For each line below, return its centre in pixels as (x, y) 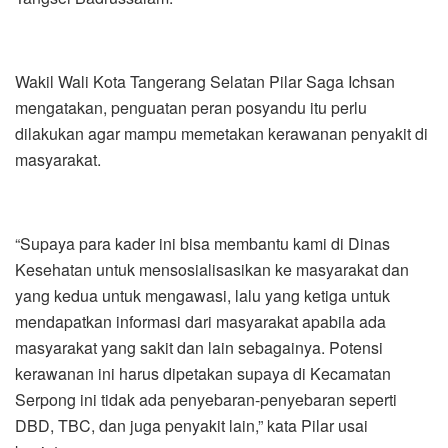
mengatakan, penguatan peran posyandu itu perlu (191, 107)
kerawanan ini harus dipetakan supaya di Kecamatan (203, 373)
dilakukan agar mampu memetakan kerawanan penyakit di (221, 133)
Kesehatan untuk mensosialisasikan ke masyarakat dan (212, 269)
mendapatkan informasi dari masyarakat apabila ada (200, 321)
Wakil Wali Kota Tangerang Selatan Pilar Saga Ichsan (205, 81)
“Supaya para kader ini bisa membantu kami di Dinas (202, 243)
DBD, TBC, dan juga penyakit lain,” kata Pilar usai (191, 425)
